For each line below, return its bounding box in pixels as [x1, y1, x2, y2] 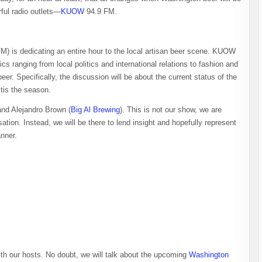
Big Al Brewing [71, 105, 120, 114]
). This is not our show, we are [120, 105, 222, 114]
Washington [189, 250, 229, 259]
